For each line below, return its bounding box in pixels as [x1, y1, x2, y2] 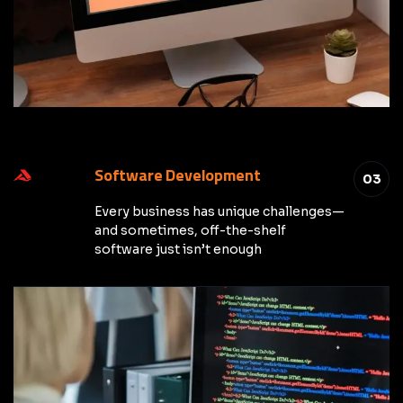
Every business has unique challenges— [94, 203, 345, 219]
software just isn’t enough [94, 241, 262, 257]
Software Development [94, 163, 261, 187]
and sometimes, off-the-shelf [94, 222, 286, 238]
